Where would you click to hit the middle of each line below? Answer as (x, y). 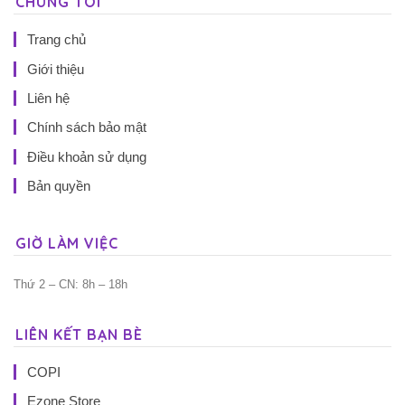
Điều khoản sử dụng (87, 156)
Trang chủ (57, 40)
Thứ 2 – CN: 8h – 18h (71, 284)
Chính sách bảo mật (87, 127)
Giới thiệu (56, 69)
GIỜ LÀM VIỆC (67, 243)
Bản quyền (59, 186)
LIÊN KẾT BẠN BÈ (79, 334)
